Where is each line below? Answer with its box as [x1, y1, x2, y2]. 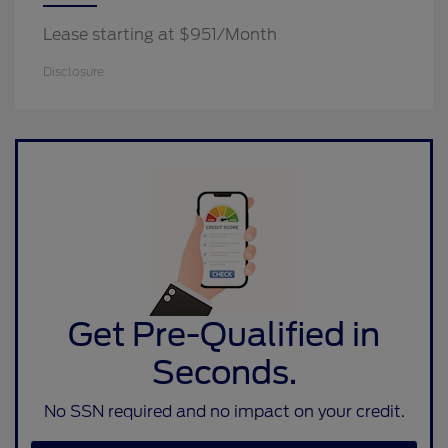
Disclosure [43, 64, 104, 80]
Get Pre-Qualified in [68, 315, 380, 355]
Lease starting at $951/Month [43, 25, 277, 45]
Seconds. [151, 353, 297, 393]
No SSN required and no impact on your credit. [43, 402, 405, 422]
